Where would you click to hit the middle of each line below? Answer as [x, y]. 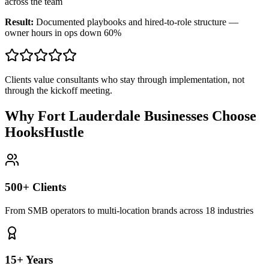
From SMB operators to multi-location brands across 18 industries [129, 210]
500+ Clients [35, 187]
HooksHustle [44, 132]
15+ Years [29, 260]
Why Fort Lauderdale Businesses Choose [131, 116]
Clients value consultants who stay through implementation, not [125, 80]
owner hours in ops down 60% [63, 33]
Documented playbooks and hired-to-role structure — [137, 22]
